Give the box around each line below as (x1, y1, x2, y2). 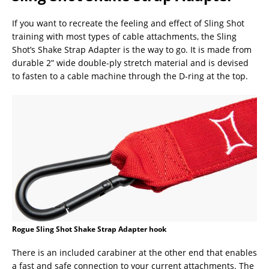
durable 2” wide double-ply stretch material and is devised (12, 56, 249, 68)
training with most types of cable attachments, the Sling (12, 30, 237, 42)
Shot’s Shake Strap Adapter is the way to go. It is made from (12, 43, 252, 55)
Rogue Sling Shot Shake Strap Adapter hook (12, 223, 166, 234)
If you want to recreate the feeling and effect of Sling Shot (12, 17, 244, 29)
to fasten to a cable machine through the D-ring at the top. (12, 70, 248, 82)
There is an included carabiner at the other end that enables (12, 246, 257, 258)
